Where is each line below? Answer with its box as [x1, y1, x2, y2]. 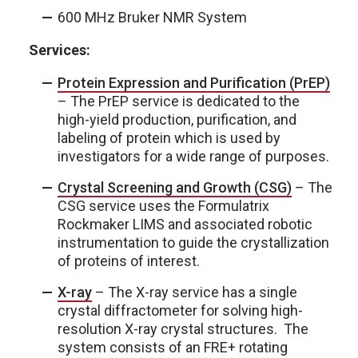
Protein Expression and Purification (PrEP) [58, 74, 330, 91]
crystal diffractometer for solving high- [58, 301, 303, 319]
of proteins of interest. [58, 252, 200, 269]
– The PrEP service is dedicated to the [58, 92, 300, 109]
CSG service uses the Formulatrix [58, 197, 269, 214]
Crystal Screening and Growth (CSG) [58, 178, 292, 196]
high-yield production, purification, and [58, 110, 296, 128]
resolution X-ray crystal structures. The [58, 320, 308, 337]
